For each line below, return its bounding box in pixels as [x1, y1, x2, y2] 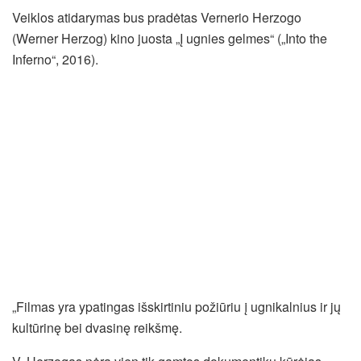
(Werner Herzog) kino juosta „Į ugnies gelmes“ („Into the [12, 28, 327, 48]
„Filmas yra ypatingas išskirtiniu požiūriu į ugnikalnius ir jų [12, 297, 341, 316]
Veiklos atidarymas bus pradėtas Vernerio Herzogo [12, 7, 301, 27]
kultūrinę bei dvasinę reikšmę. [12, 317, 182, 337]
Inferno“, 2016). [12, 49, 98, 68]
